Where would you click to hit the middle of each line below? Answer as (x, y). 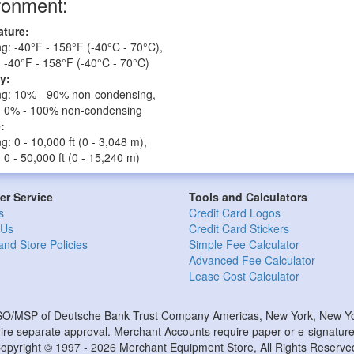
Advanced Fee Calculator (252, 260)
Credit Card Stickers (239, 228)
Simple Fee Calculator (244, 244)
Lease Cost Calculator (244, 276)
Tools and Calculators (248, 197)
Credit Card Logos (235, 213)
